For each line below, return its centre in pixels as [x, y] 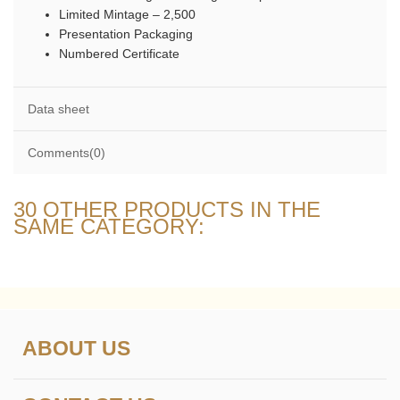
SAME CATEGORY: [109, 226]
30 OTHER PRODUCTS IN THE [167, 209]
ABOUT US [76, 348]
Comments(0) [66, 152]
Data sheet [58, 108]
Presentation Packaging [125, 33]
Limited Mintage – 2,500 [127, 14]
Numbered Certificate [119, 53]
